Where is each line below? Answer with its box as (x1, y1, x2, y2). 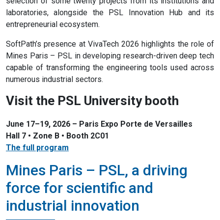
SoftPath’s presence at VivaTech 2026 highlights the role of (6, 39, 214, 49)
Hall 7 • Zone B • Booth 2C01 (6, 131, 109, 141)
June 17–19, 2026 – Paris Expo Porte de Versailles (6, 119, 192, 129)
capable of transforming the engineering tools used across (6, 63, 214, 73)
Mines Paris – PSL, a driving (6, 162, 188, 179)
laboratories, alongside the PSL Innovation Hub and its (6, 8, 214, 18)
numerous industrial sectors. (6, 75, 103, 84)
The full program (6, 143, 69, 153)
